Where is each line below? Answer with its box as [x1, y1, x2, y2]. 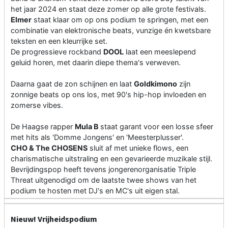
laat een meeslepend [124, 47, 196, 56]
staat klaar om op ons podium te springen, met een [32, 15, 208, 24]
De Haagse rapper [11, 122, 75, 131]
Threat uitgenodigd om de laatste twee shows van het [11, 176, 196, 185]
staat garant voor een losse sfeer [100, 122, 213, 131]
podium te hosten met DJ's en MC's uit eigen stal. [11, 186, 180, 195]
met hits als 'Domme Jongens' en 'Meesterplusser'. [11, 133, 184, 142]
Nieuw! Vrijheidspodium [11, 214, 97, 224]
